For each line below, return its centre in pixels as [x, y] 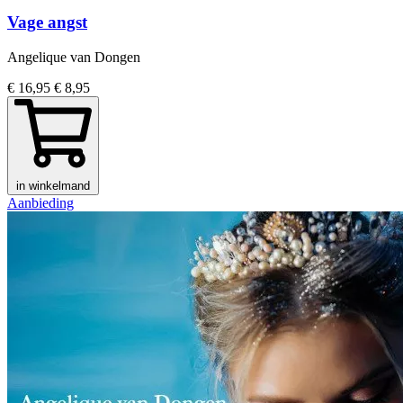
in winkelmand [53, 185]
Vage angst [47, 22]
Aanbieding [40, 202]
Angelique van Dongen [74, 57]
